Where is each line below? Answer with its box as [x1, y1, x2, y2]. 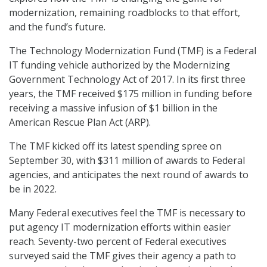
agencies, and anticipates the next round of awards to [9, 168, 249, 182]
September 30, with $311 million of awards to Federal [9, 154, 245, 167]
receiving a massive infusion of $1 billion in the [9, 101, 218, 115]
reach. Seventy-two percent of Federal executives [9, 235, 226, 249]
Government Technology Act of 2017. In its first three [9, 73, 246, 86]
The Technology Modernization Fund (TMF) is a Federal [9, 44, 256, 58]
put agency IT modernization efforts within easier [9, 221, 231, 234]
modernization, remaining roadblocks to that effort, [9, 6, 240, 20]
